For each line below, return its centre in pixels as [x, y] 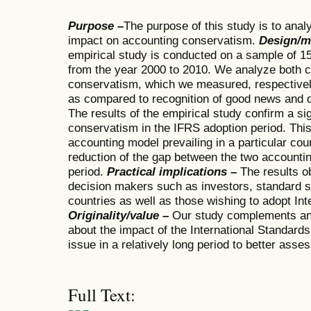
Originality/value [114, 216]
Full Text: [102, 294]
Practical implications [167, 172]
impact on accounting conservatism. [163, 41]
